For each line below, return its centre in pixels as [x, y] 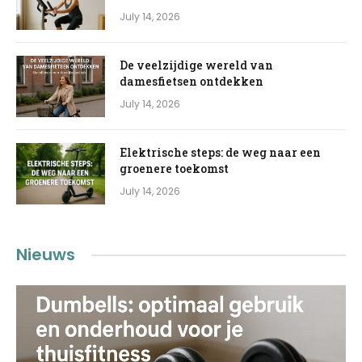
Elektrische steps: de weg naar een [220, 153]
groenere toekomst [174, 169]
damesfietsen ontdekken [192, 82]
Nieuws [46, 255]
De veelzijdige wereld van [196, 65]
